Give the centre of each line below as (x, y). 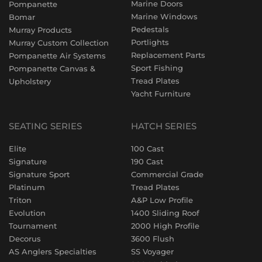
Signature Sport (39, 175)
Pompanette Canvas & (52, 69)
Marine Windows (164, 17)
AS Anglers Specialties (53, 252)
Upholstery (30, 82)
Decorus (25, 239)
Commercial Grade (167, 175)
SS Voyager (152, 252)
